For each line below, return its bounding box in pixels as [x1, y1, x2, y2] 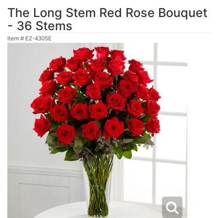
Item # [7, 35, 25, 42]
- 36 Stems [7, 18, 73, 33]
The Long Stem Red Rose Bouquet [7, 5, 207, 20]
